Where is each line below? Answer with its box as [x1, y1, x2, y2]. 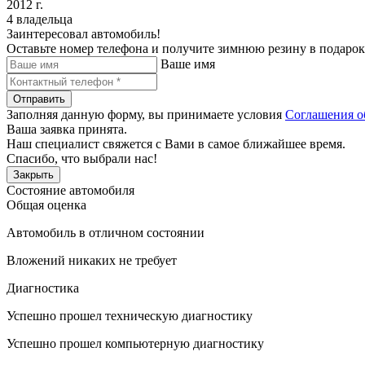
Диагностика [7, 280, 79, 295]
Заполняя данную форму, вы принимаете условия [7, 107, 285, 121]
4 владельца [7, 11, 73, 26]
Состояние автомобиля [7, 182, 134, 197]
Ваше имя [161, 56, 215, 71]
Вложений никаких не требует [7, 253, 177, 267]
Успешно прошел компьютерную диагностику [7, 336, 264, 350]
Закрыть [13, 168, 54, 181]
